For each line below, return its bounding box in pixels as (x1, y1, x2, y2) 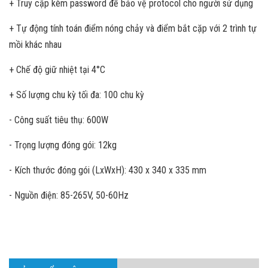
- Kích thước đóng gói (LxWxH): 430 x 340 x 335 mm (9, 165, 206, 176)
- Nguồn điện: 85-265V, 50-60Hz (9, 190, 131, 201)
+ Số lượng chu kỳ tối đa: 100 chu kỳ (9, 89, 144, 100)
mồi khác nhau (9, 39, 62, 50)
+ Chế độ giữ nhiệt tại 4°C (9, 64, 105, 75)
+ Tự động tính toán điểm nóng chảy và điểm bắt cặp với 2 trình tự (9, 23, 257, 34)
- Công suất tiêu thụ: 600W (9, 114, 108, 126)
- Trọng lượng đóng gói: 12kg (9, 139, 117, 151)
